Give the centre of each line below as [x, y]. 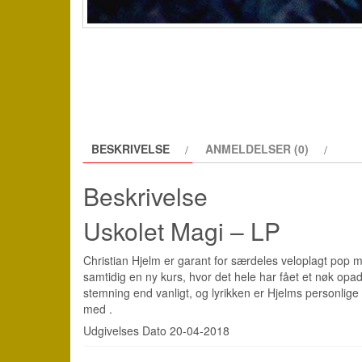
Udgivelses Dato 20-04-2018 [156, 330]
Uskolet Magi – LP [182, 230]
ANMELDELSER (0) [257, 149]
